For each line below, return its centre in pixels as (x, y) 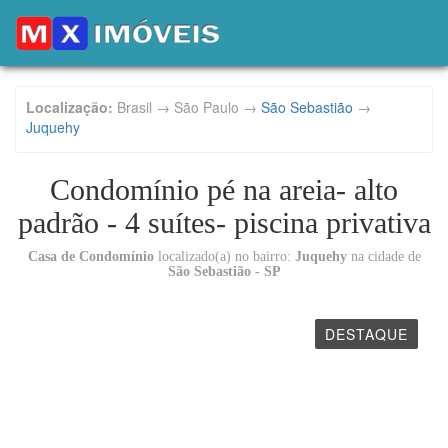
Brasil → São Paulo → (187, 107)
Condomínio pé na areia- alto (224, 189)
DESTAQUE (366, 334)
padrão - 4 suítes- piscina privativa (224, 222)
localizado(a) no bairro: (224, 256)
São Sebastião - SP (224, 271)
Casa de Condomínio (90, 256)
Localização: (69, 107)
